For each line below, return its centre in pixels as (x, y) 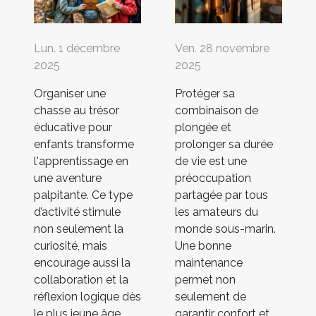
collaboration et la (81, 280)
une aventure (68, 178)
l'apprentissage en (81, 162)
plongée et (203, 128)
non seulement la (79, 229)
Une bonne (203, 246)
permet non (205, 280)
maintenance (209, 263)
